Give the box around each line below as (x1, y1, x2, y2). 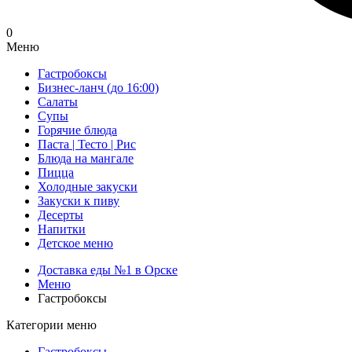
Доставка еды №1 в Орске (38, 263, 178, 277)
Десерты (38, 208, 83, 222)
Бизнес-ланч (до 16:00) (38, 81, 159, 95)
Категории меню (6, 318, 97, 332)
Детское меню (38, 236, 113, 251)
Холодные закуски (38, 180, 137, 194)
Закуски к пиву (38, 194, 119, 208)
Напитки (38, 222, 86, 236)
